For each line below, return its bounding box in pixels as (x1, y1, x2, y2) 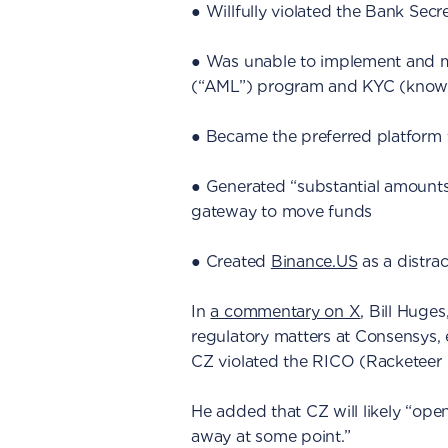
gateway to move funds (191, 202, 373, 221)
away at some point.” (191, 427, 351, 446)
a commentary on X (210, 302, 361, 321)
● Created (191, 252, 271, 271)
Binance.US (270, 252, 358, 271)
